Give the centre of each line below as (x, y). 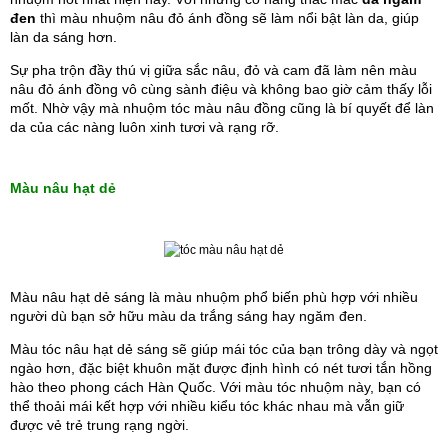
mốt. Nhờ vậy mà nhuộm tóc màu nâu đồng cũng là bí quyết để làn (222, 107)
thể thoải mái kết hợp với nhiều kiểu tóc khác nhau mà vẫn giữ (207, 405)
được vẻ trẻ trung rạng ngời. (99, 424)
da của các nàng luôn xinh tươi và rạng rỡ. (144, 126)
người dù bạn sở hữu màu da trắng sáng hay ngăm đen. (190, 316)
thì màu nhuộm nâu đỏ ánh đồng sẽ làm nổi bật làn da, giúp (229, 18)
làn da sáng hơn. (65, 37)
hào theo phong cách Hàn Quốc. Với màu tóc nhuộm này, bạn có (215, 386)
